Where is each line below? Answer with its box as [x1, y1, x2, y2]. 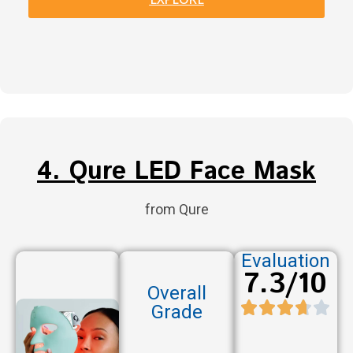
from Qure [144, 201, 209, 218]
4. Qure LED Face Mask [37, 154, 316, 191]
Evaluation [240, 250, 330, 273]
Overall [147, 281, 206, 304]
